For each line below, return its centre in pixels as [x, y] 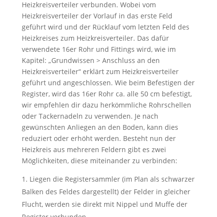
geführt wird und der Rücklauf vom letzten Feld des [105, 27]
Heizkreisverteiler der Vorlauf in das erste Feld [97, 15]
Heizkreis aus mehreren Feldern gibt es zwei [94, 149]
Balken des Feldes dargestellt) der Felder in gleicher [106, 191]
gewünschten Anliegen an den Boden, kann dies [100, 127]
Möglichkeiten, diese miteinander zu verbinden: [99, 160]
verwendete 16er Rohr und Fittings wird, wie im [99, 49]
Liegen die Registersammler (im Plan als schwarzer [112, 179]
